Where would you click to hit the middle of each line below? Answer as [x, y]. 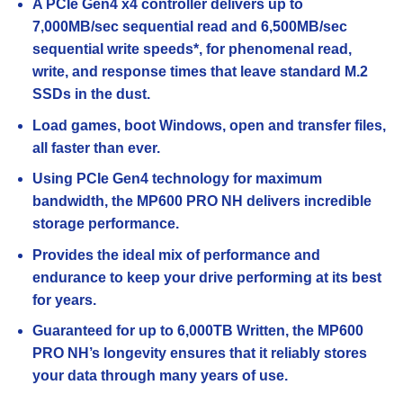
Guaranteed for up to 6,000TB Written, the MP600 [197, 331]
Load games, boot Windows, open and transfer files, [209, 125]
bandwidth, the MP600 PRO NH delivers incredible [201, 201]
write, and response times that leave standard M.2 [200, 71]
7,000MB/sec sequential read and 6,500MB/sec [189, 26]
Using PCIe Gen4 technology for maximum [177, 179]
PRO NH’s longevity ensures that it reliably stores [199, 354]
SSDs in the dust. [91, 94]
